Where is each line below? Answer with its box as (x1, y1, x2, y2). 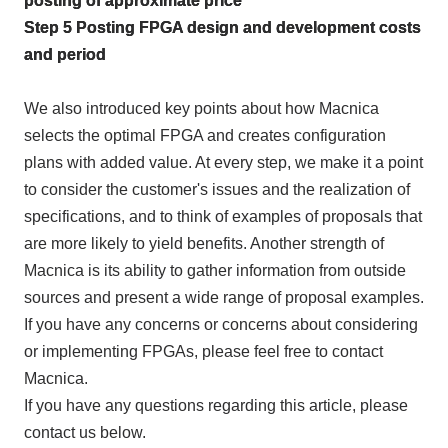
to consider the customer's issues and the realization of (23, 180, 410, 198)
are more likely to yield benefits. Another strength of (23, 234, 384, 252)
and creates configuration (202, 126, 386, 144)
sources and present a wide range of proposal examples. (23, 288, 424, 306)
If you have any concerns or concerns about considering (23, 315, 418, 333)
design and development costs (182, 18, 421, 36)
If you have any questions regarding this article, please (23, 396, 408, 414)
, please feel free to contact (193, 342, 383, 360)
